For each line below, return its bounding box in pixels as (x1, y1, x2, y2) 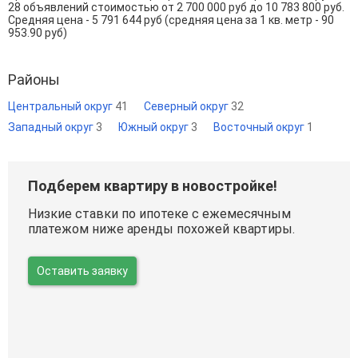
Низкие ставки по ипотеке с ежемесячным (28, 205, 291, 221)
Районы (8, 70, 60, 88)
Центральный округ (8, 99, 115, 113)
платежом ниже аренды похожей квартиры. (28, 221, 295, 237)
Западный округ (8, 120, 96, 133)
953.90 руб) (8, 26, 67, 39)
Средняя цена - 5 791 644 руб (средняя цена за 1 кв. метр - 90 (8, 13, 334, 26)
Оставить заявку (37, 264, 128, 277)
